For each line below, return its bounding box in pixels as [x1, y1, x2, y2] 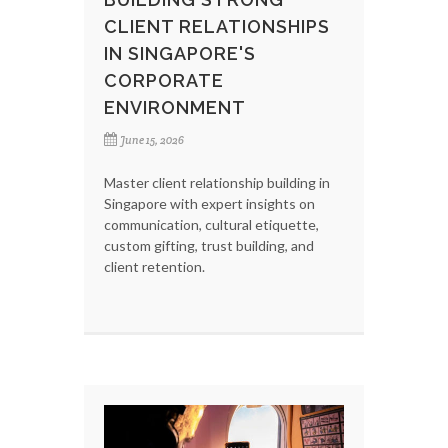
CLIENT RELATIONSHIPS [104, 15, 330, 37]
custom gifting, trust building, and [104, 236, 314, 254]
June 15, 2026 [120, 132, 184, 147]
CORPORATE [104, 69, 224, 91]
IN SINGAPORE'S [104, 42, 256, 64]
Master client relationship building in [104, 173, 330, 191]
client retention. [104, 257, 205, 275]
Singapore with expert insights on [104, 194, 315, 212]
